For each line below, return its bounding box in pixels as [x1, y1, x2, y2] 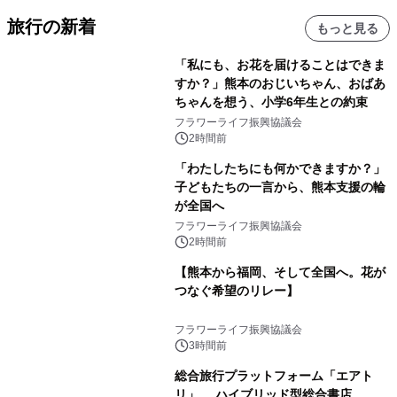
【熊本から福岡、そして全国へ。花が [174, 264, 385, 279]
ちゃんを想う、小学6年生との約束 [174, 94, 368, 109]
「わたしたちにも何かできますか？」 [174, 160, 385, 175]
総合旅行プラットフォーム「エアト [174, 368, 373, 383]
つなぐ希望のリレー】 [174, 283, 299, 298]
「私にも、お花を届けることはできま [174, 57, 385, 72]
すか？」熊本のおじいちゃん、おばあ [174, 75, 385, 90]
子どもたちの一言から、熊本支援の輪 [174, 179, 385, 194]
